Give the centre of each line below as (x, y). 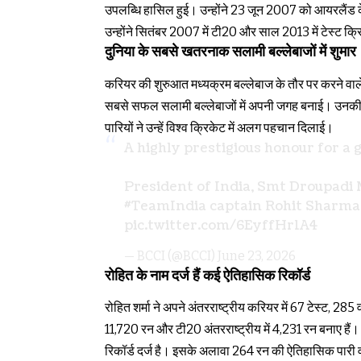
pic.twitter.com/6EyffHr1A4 (221, 225)
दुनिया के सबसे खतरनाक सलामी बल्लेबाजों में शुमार (230, 52)
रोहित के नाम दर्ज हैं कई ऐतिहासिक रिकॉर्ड (207, 276)
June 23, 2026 (257, 255)
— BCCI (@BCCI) (171, 255)
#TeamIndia (165, 206)
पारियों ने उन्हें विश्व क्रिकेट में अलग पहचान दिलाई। (219, 127)
